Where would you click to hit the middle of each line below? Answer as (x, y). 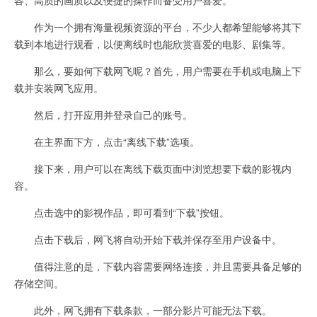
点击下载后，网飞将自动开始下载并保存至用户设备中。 (148, 239)
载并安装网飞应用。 (59, 87)
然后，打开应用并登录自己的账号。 (103, 114)
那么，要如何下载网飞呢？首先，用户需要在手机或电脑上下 (158, 70)
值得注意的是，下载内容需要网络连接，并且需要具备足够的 (158, 266)
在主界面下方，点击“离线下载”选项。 (107, 141)
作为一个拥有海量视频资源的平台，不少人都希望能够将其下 (158, 27)
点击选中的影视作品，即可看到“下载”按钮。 (122, 212)
